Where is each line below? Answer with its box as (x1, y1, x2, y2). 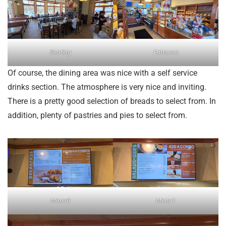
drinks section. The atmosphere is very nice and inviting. (8, 82, 206, 92)
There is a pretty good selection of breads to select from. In (8, 96, 216, 106)
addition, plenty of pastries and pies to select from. (8, 110, 187, 121)
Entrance (153, 48, 179, 56)
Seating (49, 48, 71, 56)
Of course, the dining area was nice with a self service (8, 68, 197, 78)
